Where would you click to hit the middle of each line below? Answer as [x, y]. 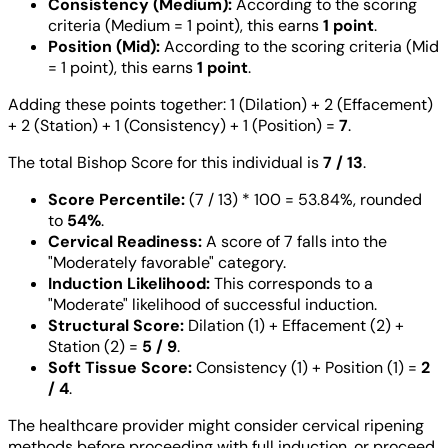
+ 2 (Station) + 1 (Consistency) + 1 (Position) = [173, 125]
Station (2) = [95, 346]
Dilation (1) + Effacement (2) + [294, 325]
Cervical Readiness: [125, 241]
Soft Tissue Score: [120, 367]
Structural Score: [116, 325]
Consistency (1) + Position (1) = [306, 367]
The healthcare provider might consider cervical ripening [216, 425]
